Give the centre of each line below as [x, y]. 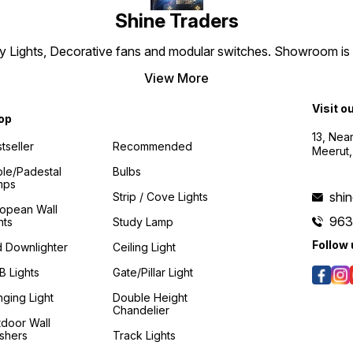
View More [176, 78]
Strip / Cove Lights [161, 196]
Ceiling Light [145, 247]
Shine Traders [176, 21]
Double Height [150, 297]
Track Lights [145, 335]
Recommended [153, 146]
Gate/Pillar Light [153, 272]
